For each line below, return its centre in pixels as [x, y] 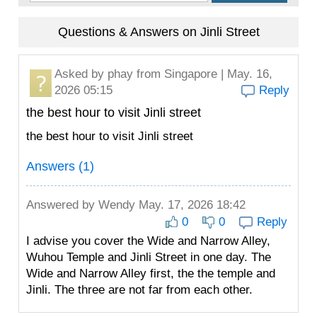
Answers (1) [60, 166]
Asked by [81, 74]
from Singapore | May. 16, [203, 74]
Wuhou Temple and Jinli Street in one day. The [149, 257]
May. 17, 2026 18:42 [190, 205]
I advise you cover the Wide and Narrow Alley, [148, 241]
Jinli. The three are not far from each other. [139, 290]
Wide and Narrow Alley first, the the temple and [151, 273]
